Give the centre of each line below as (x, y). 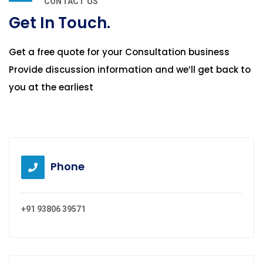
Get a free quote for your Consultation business (119, 52)
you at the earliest (51, 87)
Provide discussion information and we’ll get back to (130, 70)
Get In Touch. (60, 23)
